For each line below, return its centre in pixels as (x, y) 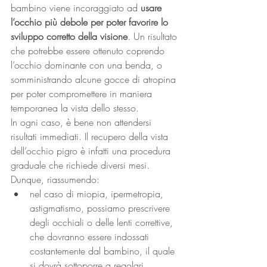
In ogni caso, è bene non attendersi (83, 122)
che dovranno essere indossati (91, 237)
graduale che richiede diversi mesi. (80, 165)
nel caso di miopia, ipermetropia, (98, 194)
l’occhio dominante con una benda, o (88, 65)
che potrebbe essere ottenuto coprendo (89, 51)
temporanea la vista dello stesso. (75, 108)
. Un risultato (154, 36)
